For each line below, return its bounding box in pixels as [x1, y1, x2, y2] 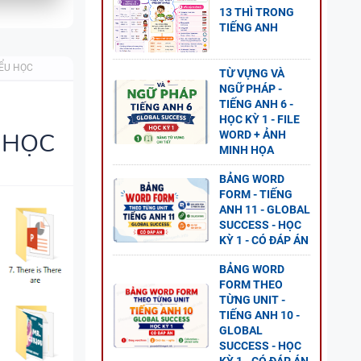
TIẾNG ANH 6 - [219, 98, 293, 110]
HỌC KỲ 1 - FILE [219, 113, 300, 126]
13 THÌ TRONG [219, 6, 294, 19]
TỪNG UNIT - [219, 293, 285, 306]
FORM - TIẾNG [219, 188, 293, 201]
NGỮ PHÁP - [219, 82, 282, 95]
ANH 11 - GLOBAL [219, 203, 310, 216]
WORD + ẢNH [219, 128, 286, 141]
